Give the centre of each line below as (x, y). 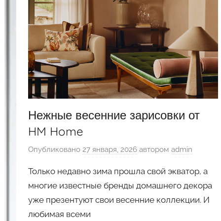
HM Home (56, 131)
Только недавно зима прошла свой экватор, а (118, 171)
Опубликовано (55, 150)
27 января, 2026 (110, 150)
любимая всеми (60, 214)
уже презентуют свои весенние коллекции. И (119, 200)
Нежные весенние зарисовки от (114, 115)
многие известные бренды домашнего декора (120, 186)
